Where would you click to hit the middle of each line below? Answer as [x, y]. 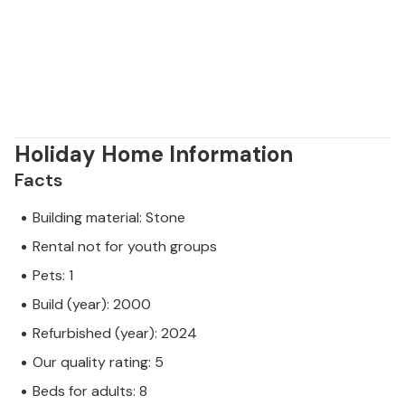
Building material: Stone [109, 218]
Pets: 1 [53, 276]
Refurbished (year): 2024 [115, 334]
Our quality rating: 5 [98, 363]
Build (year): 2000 [92, 305]
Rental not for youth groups [125, 247]
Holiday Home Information [154, 155]
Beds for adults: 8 [90, 391]
